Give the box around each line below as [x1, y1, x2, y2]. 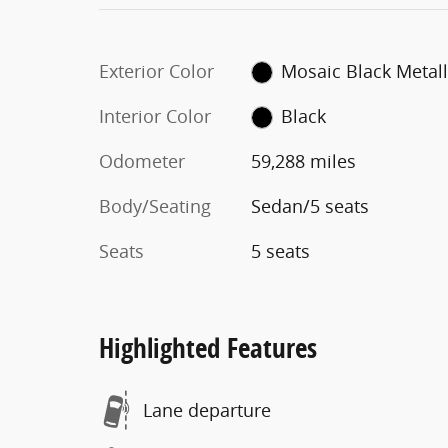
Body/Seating [99, 193, 211, 218]
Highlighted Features [99, 328, 317, 366]
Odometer [99, 148, 185, 173]
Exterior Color [99, 58, 214, 83]
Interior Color [99, 103, 211, 128]
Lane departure [143, 398, 271, 422]
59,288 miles [250, 148, 356, 173]
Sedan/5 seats [250, 193, 369, 218]
